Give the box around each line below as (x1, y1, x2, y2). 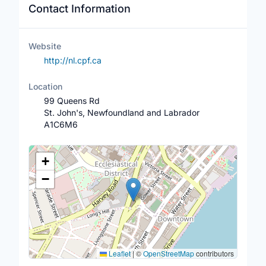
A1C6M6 (43, 119, 78, 129)
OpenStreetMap (143, 248, 194, 258)
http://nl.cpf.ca (43, 55, 102, 65)
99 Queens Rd (43, 96, 100, 106)
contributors (194, 248, 234, 258)
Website (28, 41, 61, 51)
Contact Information (28, 2, 131, 15)
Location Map (28, 145, 89, 157)
